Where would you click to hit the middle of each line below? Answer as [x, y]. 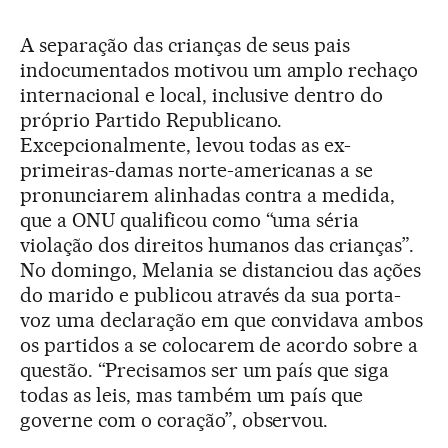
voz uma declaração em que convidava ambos [222, 319]
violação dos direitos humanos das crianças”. [217, 244]
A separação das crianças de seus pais [185, 44]
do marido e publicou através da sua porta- [211, 294]
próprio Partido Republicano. [151, 119]
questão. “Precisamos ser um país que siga [205, 369]
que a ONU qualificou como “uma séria [190, 219]
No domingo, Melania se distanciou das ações [221, 269]
